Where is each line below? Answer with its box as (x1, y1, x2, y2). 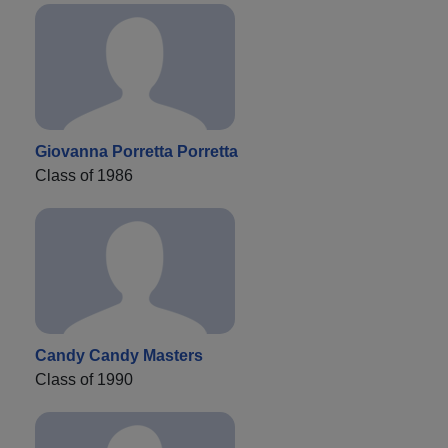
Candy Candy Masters (35, 347, 203, 365)
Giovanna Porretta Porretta (35, 143, 238, 161)
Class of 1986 (35, 167, 133, 185)
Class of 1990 (35, 371, 133, 389)
